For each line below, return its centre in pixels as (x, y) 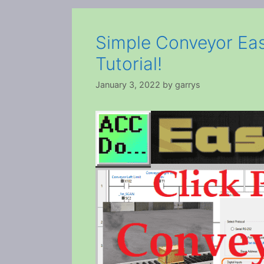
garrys (188, 84)
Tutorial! (129, 63)
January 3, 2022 (128, 84)
